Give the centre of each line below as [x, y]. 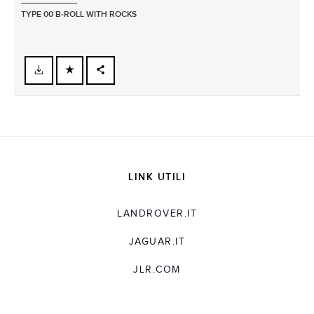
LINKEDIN [125, 130]
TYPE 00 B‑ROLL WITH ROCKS [79, 14]
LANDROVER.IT [157, 213]
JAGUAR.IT [157, 241]
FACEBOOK [128, 83]
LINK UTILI [157, 177]
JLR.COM [157, 269]
